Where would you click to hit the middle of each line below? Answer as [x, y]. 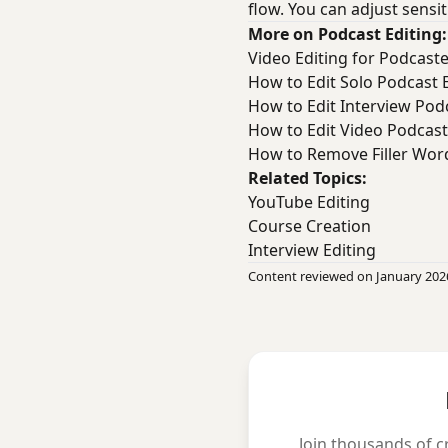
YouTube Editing [309, 202]
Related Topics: [307, 178]
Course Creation [309, 226]
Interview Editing [312, 250]
